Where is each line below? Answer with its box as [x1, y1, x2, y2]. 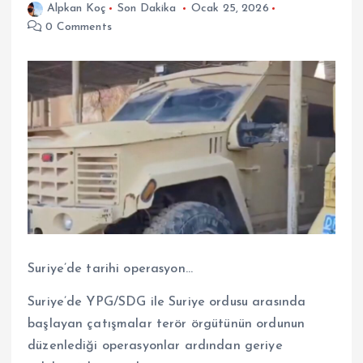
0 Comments [42, 21, 112, 34]
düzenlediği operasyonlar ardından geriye [28, 339, 283, 352]
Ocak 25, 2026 [190, 2, 269, 15]
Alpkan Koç [46, 2, 106, 15]
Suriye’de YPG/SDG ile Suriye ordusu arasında [28, 295, 306, 309]
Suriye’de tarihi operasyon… [28, 262, 193, 275]
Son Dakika [117, 2, 177, 15]
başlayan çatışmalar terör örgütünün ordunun [28, 317, 305, 331]
